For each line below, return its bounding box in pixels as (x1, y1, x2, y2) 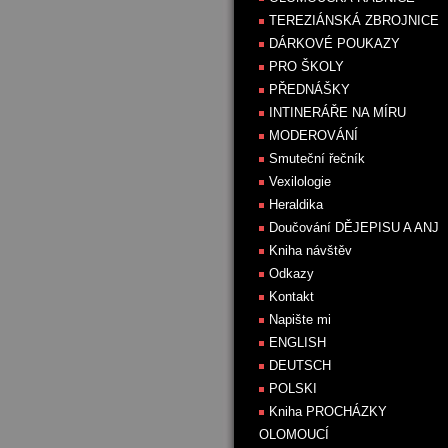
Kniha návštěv (269, 243, 352, 258)
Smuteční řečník (269, 151, 365, 166)
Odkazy (269, 266, 314, 281)
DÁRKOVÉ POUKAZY (269, 36, 400, 51)
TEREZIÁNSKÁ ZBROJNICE (269, 13, 439, 28)
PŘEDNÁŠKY (269, 82, 350, 97)
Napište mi (269, 312, 331, 327)
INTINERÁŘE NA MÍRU (269, 105, 406, 120)
